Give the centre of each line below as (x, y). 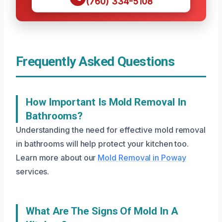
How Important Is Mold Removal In (106, 102)
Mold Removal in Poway (142, 158)
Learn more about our (57, 158)
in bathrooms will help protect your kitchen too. (103, 144)
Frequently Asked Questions (95, 61)
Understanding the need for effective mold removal (111, 130)
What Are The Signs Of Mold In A (102, 211)
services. (33, 171)
